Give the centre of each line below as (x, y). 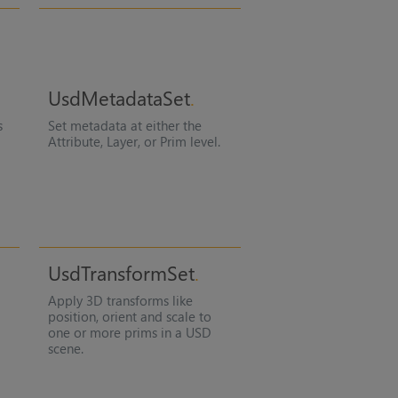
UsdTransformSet (121, 273)
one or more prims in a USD (129, 333)
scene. (65, 349)
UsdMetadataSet (119, 97)
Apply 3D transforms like (120, 301)
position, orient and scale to (129, 317)
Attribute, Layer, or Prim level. (134, 141)
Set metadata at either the (124, 125)
